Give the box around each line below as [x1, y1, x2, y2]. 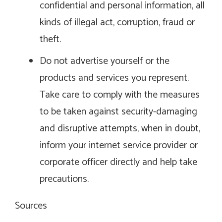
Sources [15, 198, 47, 215]
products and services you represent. [40, 70, 189, 87]
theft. [40, 31, 61, 48]
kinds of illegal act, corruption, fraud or [40, 14, 195, 31]
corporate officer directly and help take [40, 154, 197, 171]
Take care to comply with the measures [40, 87, 200, 104]
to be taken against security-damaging [40, 104, 197, 120]
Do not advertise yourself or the [40, 53, 169, 70]
